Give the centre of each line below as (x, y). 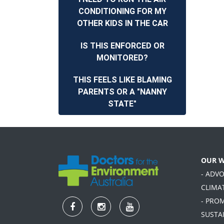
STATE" (122, 103)
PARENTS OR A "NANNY (122, 91)
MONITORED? (122, 57)
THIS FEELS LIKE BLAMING (122, 79)
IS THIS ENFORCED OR (122, 45)
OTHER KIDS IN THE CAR (122, 23)
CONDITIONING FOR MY (122, 11)
